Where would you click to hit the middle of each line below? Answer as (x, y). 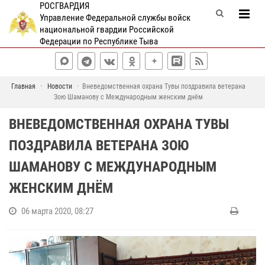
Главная (23, 86)
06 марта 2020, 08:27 (57, 211)
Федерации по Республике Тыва (98, 41)
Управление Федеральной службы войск (115, 18)
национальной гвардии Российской (106, 30)
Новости (59, 86)
